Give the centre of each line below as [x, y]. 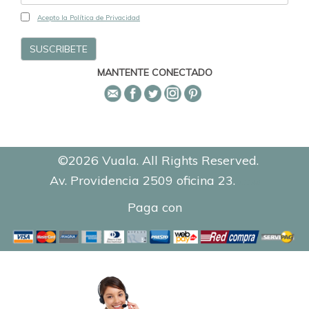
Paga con [154, 208]
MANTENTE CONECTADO [154, 73]
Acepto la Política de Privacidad [89, 18]
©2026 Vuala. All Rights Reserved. [154, 161]
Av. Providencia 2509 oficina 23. [142, 181]
